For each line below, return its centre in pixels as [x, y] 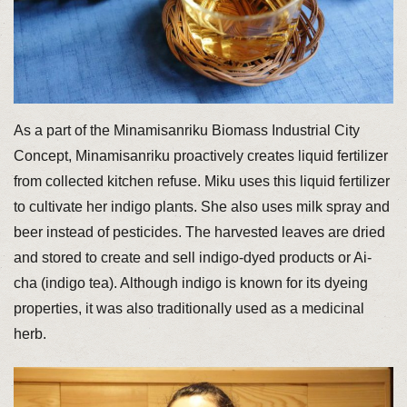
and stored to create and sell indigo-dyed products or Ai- [192, 258]
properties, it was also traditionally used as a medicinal [189, 309]
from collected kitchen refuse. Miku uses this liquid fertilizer [201, 182]
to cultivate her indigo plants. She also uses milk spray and [201, 207]
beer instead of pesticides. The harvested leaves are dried [199, 233]
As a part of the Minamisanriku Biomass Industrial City [186, 131]
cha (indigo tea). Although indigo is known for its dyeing [190, 283]
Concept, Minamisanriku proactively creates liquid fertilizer [200, 156]
